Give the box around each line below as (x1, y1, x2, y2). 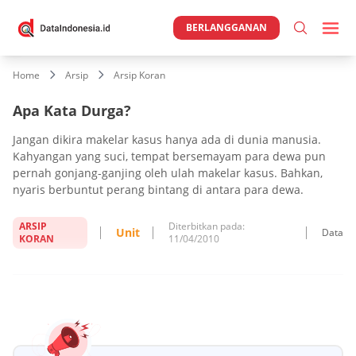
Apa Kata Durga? (13, 100, 131, 120)
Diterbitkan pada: (168, 219, 246, 233)
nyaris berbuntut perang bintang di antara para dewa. (13, 181, 304, 197)
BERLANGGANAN (186, 21, 267, 34)
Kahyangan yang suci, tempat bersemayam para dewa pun (13, 148, 326, 164)
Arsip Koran (114, 68, 165, 82)
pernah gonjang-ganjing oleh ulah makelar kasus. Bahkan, (13, 164, 323, 180)
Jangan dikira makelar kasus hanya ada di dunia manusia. (13, 131, 321, 147)
